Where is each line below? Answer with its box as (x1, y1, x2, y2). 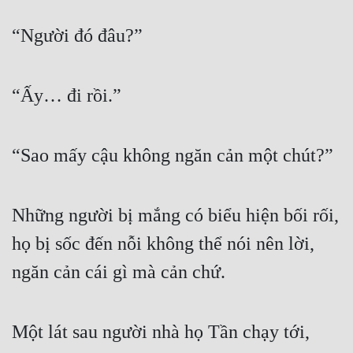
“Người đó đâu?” (12, 25, 143, 46)
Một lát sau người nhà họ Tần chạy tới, (12, 321, 310, 343)
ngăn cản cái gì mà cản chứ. (12, 262, 225, 283)
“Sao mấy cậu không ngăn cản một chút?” (12, 145, 333, 166)
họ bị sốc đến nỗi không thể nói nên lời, (12, 233, 314, 255)
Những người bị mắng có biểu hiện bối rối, (12, 205, 339, 226)
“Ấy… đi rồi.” (12, 85, 121, 106)
